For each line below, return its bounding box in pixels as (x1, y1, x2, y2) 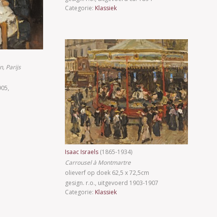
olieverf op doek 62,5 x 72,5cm (65, 168, 150, 177)
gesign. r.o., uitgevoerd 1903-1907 (65, 178, 159, 187)
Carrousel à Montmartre (65, 158, 131, 167)
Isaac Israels (65, 148, 100, 156)
